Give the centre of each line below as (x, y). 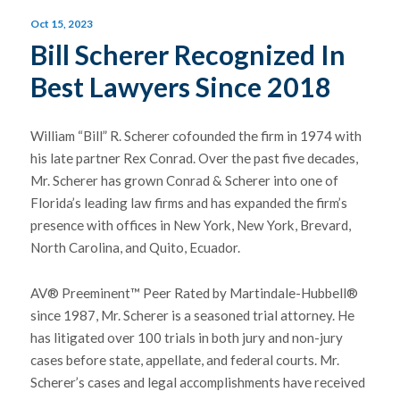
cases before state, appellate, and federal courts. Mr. (184, 359)
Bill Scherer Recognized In (187, 55)
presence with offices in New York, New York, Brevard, (190, 225)
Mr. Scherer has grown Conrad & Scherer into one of (184, 181)
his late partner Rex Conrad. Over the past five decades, (194, 158)
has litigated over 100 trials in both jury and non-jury (186, 337)
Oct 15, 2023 (61, 23)
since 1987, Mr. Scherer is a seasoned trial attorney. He (192, 315)
